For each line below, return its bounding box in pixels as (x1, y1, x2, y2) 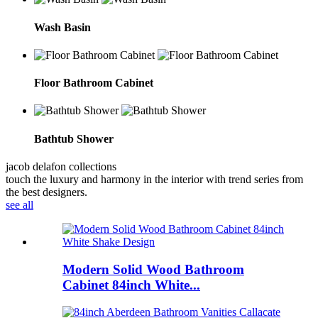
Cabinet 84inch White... (62, 277, 200, 292)
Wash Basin (34, 21, 91, 33)
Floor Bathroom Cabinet (34, 77, 153, 89)
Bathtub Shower (34, 132, 114, 145)
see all (6, 198, 33, 211)
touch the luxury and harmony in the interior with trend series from (6, 172, 303, 185)
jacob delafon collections (6, 160, 116, 172)
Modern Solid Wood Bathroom (62, 261, 244, 277)
